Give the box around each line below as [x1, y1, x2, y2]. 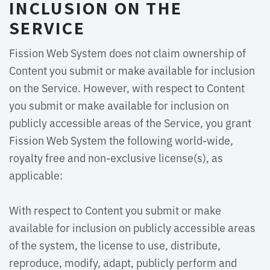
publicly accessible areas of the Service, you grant [9, 115, 251, 130]
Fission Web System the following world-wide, [9, 132, 233, 148]
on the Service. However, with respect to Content [9, 80, 245, 95]
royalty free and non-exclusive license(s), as [9, 149, 223, 165]
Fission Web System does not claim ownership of [9, 45, 246, 60]
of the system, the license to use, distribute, [9, 237, 221, 253]
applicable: [9, 167, 63, 183]
